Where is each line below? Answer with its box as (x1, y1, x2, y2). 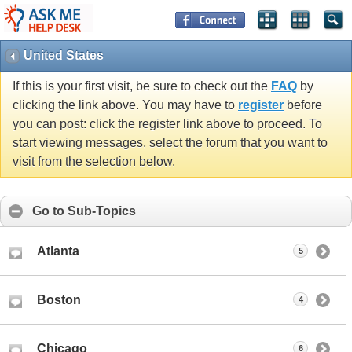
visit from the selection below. (13, 155, 175, 169)
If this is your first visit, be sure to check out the (13, 79, 271, 93)
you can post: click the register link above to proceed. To (13, 117, 322, 131)
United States (24, 49, 104, 62)
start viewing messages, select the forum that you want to (13, 136, 328, 150)
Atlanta (37, 244, 79, 258)
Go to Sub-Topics (32, 204, 136, 218)
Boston (37, 293, 81, 307)
